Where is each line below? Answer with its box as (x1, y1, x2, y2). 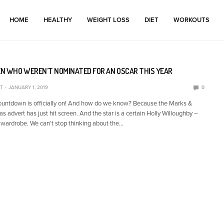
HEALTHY (43, 15, 72, 24)
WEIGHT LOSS (87, 15, 130, 24)
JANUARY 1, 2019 (8, 84, 48, 90)
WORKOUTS (173, 15, 210, 24)
